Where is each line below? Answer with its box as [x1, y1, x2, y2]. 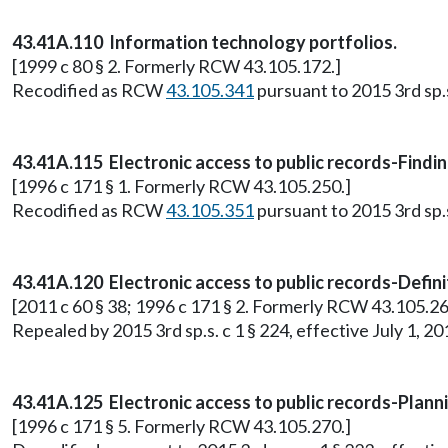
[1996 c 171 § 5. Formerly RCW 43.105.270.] [12, 415, 351, 437]
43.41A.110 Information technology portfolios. [12, 31, 397, 53]
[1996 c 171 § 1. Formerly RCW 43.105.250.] [12, 175, 351, 197]
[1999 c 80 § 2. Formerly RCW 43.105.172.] [12, 55, 341, 77]
